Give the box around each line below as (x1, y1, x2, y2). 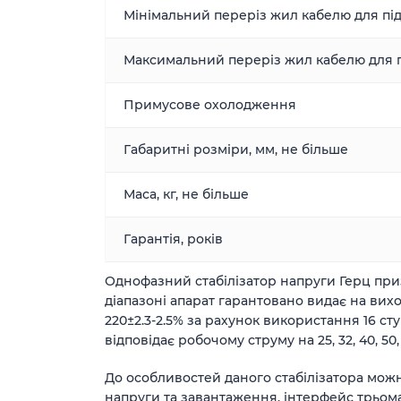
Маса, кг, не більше (124, 186, 249, 202)
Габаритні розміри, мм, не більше (124, 141, 348, 158)
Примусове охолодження (124, 97, 296, 113)
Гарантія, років (124, 231, 223, 247)
